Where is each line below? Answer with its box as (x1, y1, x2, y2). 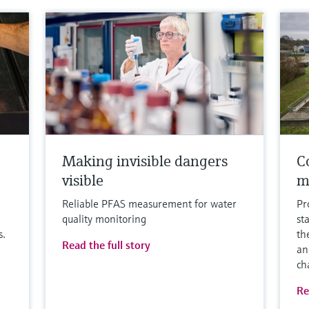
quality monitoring (62, 212, 147, 226)
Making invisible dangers (62, 152, 228, 171)
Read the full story (62, 238, 151, 252)
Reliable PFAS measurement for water (62, 197, 237, 211)
